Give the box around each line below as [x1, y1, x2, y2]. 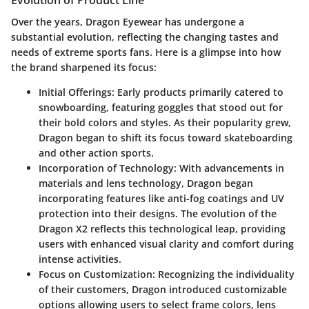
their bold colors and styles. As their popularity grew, [39, 116, 291, 130]
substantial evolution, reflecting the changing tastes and [11, 30, 279, 44]
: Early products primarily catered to [112, 86, 283, 99]
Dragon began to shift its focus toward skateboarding [39, 131, 292, 145]
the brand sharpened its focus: [11, 61, 157, 74]
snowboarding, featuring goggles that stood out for [39, 101, 283, 114]
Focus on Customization [39, 268, 152, 281]
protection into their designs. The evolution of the [39, 207, 277, 221]
